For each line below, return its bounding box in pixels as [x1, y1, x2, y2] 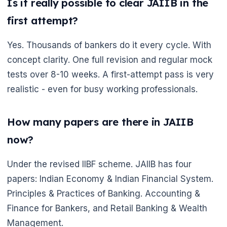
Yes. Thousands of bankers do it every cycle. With [7, 40, 211, 50]
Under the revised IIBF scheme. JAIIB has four [7, 159, 192, 170]
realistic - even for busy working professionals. [7, 84, 198, 94]
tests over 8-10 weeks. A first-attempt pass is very [7, 69, 214, 80]
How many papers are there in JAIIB [7, 116, 194, 129]
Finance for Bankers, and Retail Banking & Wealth [7, 203, 207, 214]
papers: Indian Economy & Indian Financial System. [7, 174, 213, 184]
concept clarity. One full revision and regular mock [7, 54, 212, 65]
